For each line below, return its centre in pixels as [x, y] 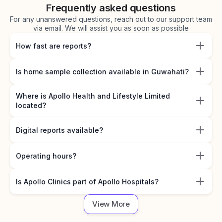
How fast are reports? [54, 46]
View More [111, 204]
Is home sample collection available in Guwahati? [102, 71]
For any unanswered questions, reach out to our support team [111, 19]
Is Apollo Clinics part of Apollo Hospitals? [87, 181]
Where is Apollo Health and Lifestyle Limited [93, 96]
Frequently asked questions [111, 8]
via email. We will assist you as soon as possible [111, 28]
